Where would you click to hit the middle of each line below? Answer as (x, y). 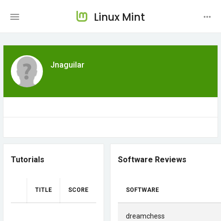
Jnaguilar (67, 65)
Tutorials (28, 160)
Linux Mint (119, 17)
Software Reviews (152, 160)
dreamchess (145, 216)
